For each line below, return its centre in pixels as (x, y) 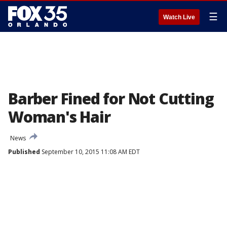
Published (24, 152)
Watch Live (179, 17)
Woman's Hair (59, 117)
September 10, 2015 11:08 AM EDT (90, 152)
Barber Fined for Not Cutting (111, 99)
